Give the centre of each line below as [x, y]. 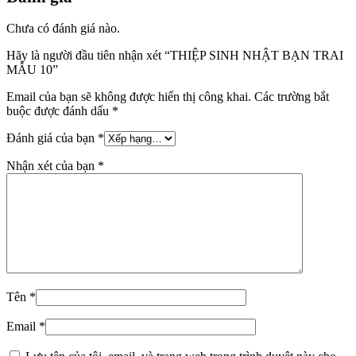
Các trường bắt [292, 96]
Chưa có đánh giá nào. [63, 28]
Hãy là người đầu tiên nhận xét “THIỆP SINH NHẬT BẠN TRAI [175, 55]
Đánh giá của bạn [52, 137]
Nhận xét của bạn [52, 165]
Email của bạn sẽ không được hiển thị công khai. [129, 96]
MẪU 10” [32, 69]
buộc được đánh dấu [59, 110]
